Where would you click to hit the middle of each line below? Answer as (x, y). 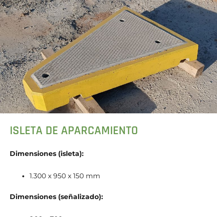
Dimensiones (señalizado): (56, 196)
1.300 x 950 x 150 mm (65, 176)
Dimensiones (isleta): (47, 154)
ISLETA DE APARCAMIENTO (74, 131)
